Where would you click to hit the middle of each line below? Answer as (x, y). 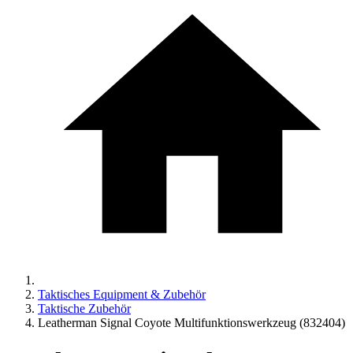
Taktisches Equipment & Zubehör (122, 294)
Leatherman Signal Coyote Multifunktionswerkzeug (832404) (191, 323)
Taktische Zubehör (84, 308)
